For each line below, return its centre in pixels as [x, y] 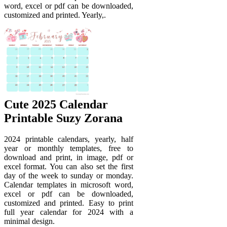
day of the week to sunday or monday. [69, 176]
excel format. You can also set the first [69, 167]
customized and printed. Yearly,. [55, 15]
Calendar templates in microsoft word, [69, 185]
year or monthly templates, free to [69, 148]
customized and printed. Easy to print [69, 203]
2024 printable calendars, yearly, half [69, 139]
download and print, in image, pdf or [69, 158]
